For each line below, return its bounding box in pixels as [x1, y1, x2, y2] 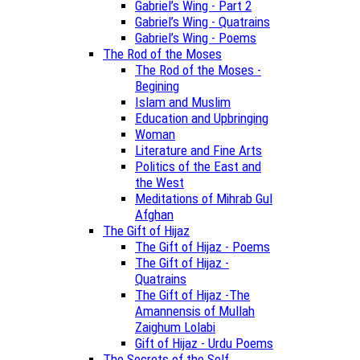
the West [135, 174, 184, 190]
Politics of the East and [135, 157, 261, 174]
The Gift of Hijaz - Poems [135, 238, 270, 255]
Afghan [135, 206, 174, 223]
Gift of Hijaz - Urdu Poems [135, 334, 273, 351]
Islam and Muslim [135, 93, 231, 110]
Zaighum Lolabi [135, 318, 215, 335]
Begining [135, 77, 179, 94]
